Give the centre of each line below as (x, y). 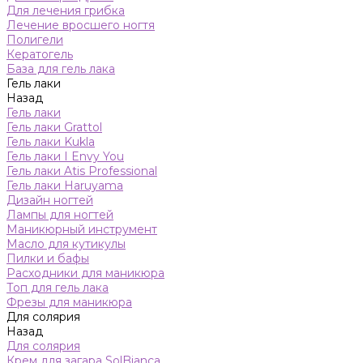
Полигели (35, 40)
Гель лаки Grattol (54, 127)
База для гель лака (61, 69)
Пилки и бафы (48, 258)
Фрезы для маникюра (69, 302)
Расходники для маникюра (85, 273)
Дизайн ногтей (50, 200)
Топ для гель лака (58, 288)
